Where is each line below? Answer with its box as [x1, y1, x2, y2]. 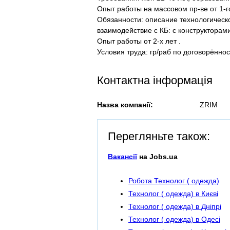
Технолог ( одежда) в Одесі [128, 215, 220, 224]
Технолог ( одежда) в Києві [128, 189, 218, 198]
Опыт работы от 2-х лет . [97, 37, 181, 45]
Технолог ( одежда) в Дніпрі [128, 202, 221, 211]
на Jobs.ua [137, 152, 178, 161]
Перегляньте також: [108, 130, 210, 143]
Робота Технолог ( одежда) [128, 177, 219, 185]
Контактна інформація [97, 74, 213, 87]
